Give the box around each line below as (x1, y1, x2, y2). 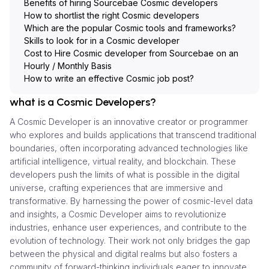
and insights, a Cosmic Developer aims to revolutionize (10, 208, 226, 219)
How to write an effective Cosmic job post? (24, 73, 194, 83)
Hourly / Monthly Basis (24, 60, 112, 71)
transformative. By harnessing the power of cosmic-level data (10, 195, 253, 206)
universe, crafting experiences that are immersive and (10, 182, 223, 193)
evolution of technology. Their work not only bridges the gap (10, 235, 250, 246)
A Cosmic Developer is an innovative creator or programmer (10, 116, 248, 127)
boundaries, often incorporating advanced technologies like (10, 142, 248, 153)
